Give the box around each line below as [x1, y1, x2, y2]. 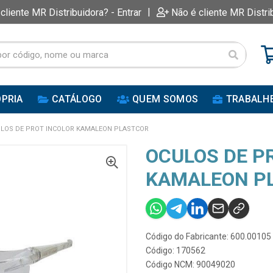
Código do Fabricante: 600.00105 [146, 232, 271, 241]
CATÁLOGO [52, 93, 102, 105]
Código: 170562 [146, 246, 205, 255]
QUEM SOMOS [132, 93, 199, 105]
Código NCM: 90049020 [146, 260, 235, 269]
